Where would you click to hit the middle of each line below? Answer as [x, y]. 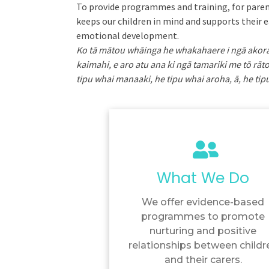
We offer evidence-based [203, 202]
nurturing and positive [203, 231]
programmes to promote [203, 217]
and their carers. [203, 260]
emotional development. [128, 36]
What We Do [203, 178]
